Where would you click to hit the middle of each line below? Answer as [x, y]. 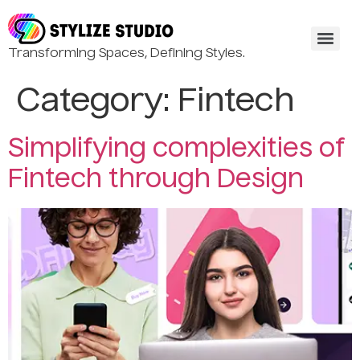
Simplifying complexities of [176, 149]
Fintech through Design [156, 180]
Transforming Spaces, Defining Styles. [127, 54]
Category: [97, 102]
